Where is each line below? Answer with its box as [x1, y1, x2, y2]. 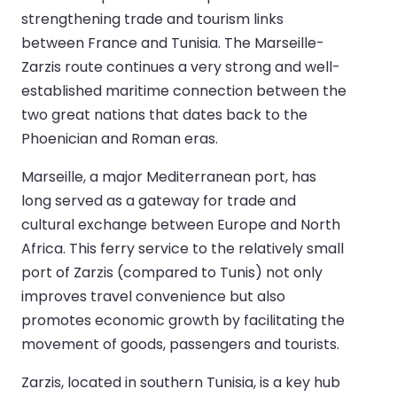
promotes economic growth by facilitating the [21, 309, 345, 331]
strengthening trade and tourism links [21, 8, 284, 29]
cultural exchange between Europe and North [21, 214, 340, 235]
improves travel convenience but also [21, 285, 285, 307]
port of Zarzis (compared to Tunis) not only [21, 261, 323, 283]
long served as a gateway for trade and [21, 190, 296, 211]
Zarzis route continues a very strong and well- [21, 56, 340, 77]
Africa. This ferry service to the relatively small [21, 237, 344, 259]
